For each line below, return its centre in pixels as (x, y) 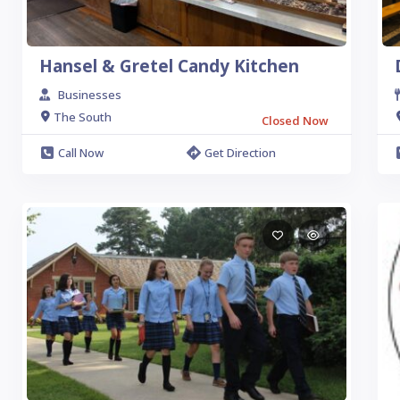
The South (83, 117)
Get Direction (240, 153)
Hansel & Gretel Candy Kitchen (169, 66)
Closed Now (295, 121)
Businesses (90, 95)
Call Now (81, 153)
